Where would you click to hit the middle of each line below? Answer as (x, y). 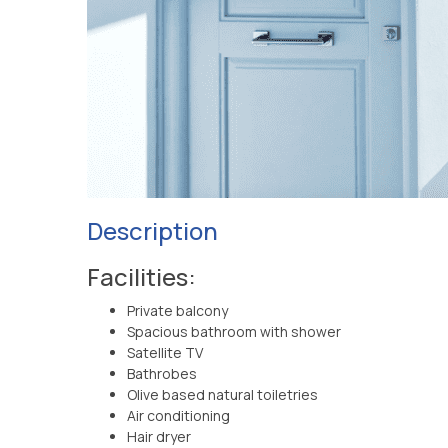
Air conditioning (178, 415)
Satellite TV (165, 352)
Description (152, 230)
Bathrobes (162, 373)
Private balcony (177, 310)
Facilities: (141, 276)
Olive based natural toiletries (222, 394)
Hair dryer (159, 436)
